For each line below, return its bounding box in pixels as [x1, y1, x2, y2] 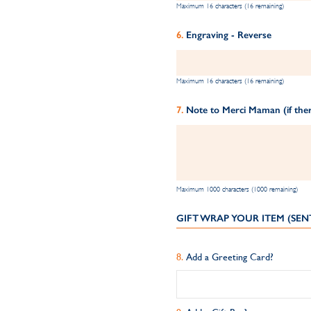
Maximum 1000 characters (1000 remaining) [176, 185, 298, 193]
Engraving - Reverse [185, 29, 271, 41]
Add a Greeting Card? [185, 251, 274, 262]
